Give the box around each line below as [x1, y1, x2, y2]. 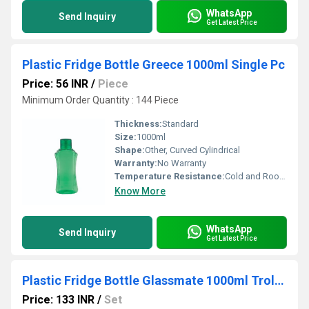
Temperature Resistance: [114, 171, 225, 181]
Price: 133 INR [22, 293, 94, 306]
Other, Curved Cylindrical [145, 145, 240, 155]
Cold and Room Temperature [225, 171, 279, 181]
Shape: [114, 145, 145, 155]
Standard [162, 119, 199, 129]
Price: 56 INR [22, 77, 88, 90]
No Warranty [157, 158, 206, 168]
